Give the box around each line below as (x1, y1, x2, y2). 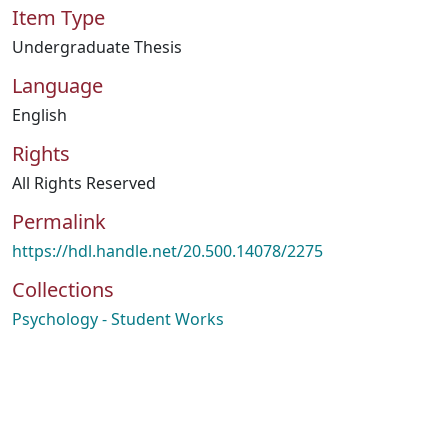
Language (12, 72, 103, 99)
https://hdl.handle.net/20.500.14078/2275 (12, 240, 323, 262)
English (12, 104, 67, 126)
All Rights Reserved (12, 172, 156, 194)
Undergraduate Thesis (12, 36, 182, 58)
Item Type (12, 4, 105, 31)
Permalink (12, 208, 106, 235)
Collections (12, 276, 114, 303)
